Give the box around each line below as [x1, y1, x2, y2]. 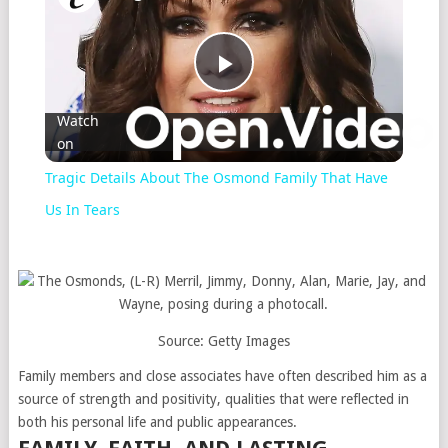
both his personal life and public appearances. [17, 414, 297, 431]
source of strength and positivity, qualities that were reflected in [17, 391, 409, 408]
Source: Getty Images [157, 333, 290, 350]
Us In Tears [44, 200, 120, 220]
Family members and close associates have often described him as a [17, 368, 427, 385]
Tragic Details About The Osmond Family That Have [44, 168, 388, 188]
